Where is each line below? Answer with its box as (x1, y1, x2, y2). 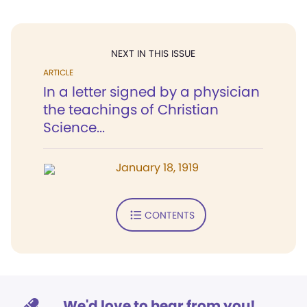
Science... (43, 118, 105, 137)
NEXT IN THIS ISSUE (111, 47, 195, 60)
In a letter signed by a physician (43, 82, 260, 101)
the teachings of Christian (43, 100, 219, 119)
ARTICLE (43, 66, 73, 78)
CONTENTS (144, 208, 195, 222)
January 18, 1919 (116, 160, 199, 175)
